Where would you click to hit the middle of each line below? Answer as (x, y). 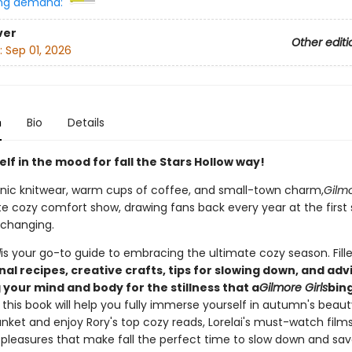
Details (86, 123)
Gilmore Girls (293, 288)
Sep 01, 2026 (38, 51)
